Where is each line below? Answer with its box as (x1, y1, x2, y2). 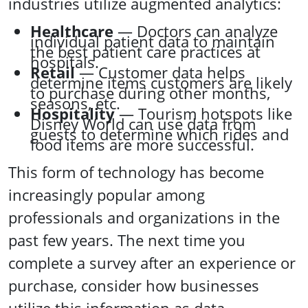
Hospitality (30, 103, 115, 124)
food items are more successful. (30, 134, 254, 155)
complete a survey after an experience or (8, 252, 296, 274)
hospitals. (30, 52, 99, 73)
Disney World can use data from (30, 113, 256, 135)
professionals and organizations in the (8, 207, 280, 228)
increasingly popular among (8, 184, 205, 206)
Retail (30, 62, 75, 83)
